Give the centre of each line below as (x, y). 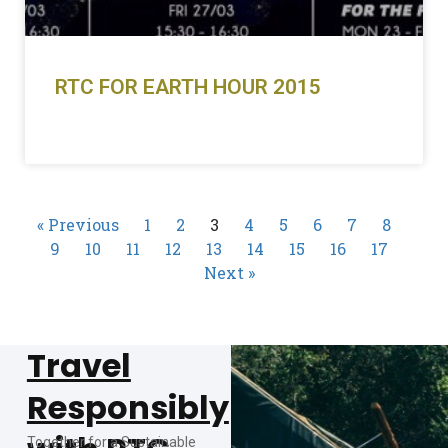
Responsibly (127, 407)
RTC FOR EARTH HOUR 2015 (188, 87)
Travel (78, 365)
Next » (229, 272)
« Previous (77, 224)
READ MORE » (94, 135)
